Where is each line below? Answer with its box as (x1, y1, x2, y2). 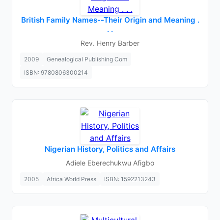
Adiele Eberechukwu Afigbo (66, 159, 154, 167)
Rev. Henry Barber (81, 39, 139, 47)
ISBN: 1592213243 (104, 175, 156, 183)
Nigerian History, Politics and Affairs (45, 144, 175, 154)
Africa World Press (47, 175, 96, 183)
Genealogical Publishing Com (47, 55, 127, 63)
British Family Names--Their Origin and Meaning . (21, 15, 199, 25)
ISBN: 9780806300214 (24, 69, 88, 76)
